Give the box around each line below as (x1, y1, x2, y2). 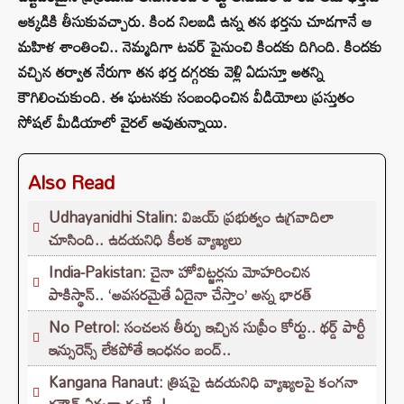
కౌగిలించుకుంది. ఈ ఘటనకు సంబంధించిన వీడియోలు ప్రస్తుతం (18, 82, 354, 113)
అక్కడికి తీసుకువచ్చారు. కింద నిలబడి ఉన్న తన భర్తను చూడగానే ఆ (18, 6, 372, 37)
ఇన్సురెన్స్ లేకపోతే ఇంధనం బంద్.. (49, 335, 231, 365)
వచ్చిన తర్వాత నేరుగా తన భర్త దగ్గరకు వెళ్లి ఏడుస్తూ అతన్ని (18, 57, 324, 87)
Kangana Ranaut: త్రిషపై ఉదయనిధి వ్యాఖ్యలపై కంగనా (49, 367, 358, 398)
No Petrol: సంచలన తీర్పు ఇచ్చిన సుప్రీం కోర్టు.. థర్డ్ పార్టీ (49, 312, 365, 343)
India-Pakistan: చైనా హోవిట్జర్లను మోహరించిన (49, 257, 310, 288)
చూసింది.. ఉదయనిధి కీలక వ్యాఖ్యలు (49, 225, 242, 255)
